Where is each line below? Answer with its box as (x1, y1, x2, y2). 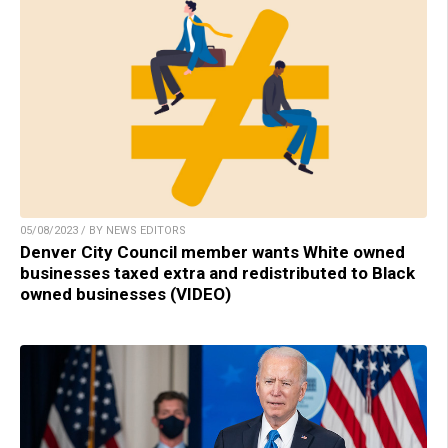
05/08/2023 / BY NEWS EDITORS (20, 224, 186, 238)
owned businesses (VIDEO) (20, 284, 231, 305)
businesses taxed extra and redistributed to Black (20, 263, 415, 284)
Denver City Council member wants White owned (20, 242, 405, 263)
